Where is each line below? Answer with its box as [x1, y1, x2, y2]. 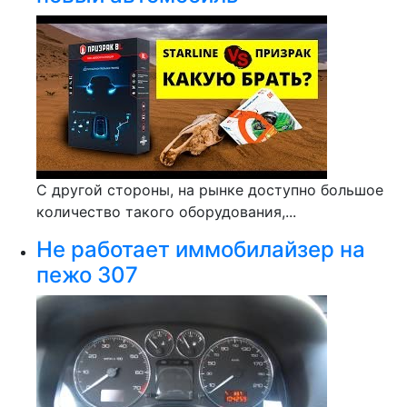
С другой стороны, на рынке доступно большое [36, 181, 383, 199]
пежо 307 [36, 262, 138, 288]
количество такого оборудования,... [36, 203, 296, 221]
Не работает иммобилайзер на [36, 236, 365, 263]
